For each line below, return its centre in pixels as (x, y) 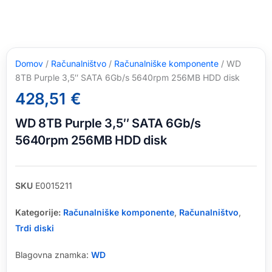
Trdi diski (35, 228)
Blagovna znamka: (53, 254)
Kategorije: (38, 212)
